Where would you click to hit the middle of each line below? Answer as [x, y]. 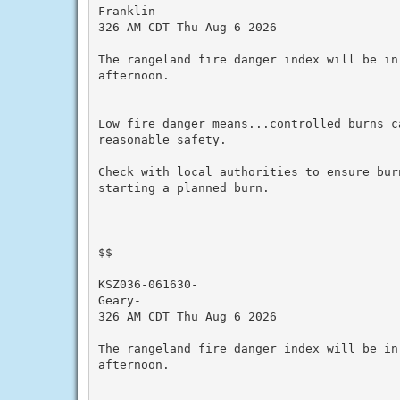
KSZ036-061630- [148, 284]
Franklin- [130, 11]
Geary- [119, 300]
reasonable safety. [162, 139]
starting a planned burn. [183, 187]
